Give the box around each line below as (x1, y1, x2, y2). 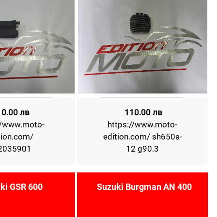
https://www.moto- (108, 120, 178, 129)
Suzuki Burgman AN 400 (97, 182, 192, 192)
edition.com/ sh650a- (103, 132, 182, 141)
